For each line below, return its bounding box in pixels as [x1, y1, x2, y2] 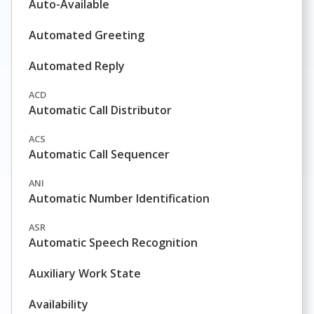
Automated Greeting [29, 27, 144, 43]
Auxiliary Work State [29, 266, 141, 281]
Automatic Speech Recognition [29, 235, 198, 250]
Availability [29, 296, 88, 312]
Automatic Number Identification [29, 191, 210, 206]
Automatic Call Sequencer [29, 146, 170, 162]
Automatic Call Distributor [29, 102, 172, 118]
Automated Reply [29, 58, 125, 74]
